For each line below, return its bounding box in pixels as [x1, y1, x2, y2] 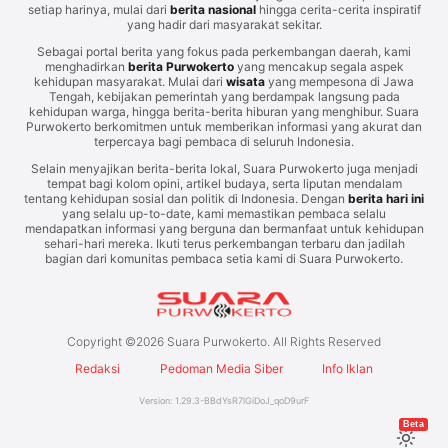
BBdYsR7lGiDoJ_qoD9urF [204, 394, 309, 406]
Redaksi [75, 360, 121, 376]
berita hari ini [348, 190, 424, 206]
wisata [226, 73, 265, 89]
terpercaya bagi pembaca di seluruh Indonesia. [94, 133, 354, 149]
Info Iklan [321, 360, 373, 376]
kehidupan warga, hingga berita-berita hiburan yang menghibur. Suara [29, 103, 419, 119]
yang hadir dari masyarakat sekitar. [126, 16, 322, 32]
